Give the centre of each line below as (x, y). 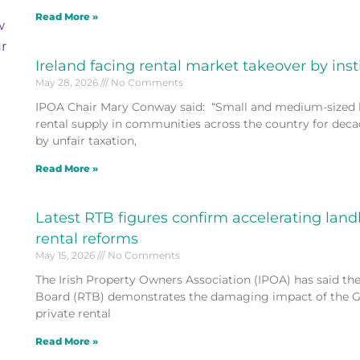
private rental (73, 313)
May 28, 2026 (67, 82)
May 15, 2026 (66, 255)
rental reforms (86, 238)
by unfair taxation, (86, 140)
